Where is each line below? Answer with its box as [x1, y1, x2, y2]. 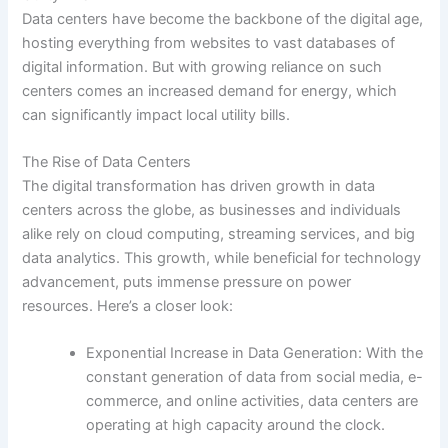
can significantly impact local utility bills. [22, 105, 291, 124]
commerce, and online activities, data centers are [86, 392, 419, 411]
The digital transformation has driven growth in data [22, 176, 376, 195]
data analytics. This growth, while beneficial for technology [22, 248, 422, 267]
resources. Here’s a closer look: [22, 296, 234, 315]
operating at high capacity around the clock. [86, 416, 386, 435]
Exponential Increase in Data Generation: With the [86, 344, 424, 363]
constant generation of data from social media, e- [86, 368, 424, 387]
